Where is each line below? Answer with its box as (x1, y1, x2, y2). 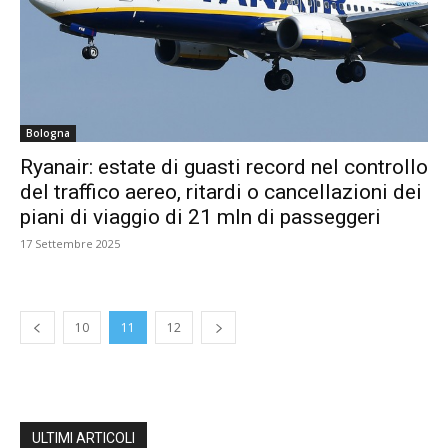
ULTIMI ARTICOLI (32, 430, 135, 446)
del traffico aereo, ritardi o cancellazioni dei (20, 180, 422, 204)
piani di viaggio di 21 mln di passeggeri (20, 205, 381, 229)
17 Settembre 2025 (20, 236, 120, 251)
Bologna (26, 126, 70, 140)
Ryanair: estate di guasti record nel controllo (20, 155, 428, 179)
